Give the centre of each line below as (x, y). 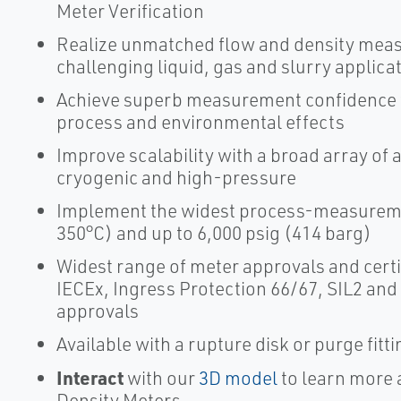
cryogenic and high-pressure (176, 177)
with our (161, 378)
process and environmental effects (200, 122)
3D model (238, 378)
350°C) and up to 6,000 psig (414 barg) (213, 233)
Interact (90, 377)
